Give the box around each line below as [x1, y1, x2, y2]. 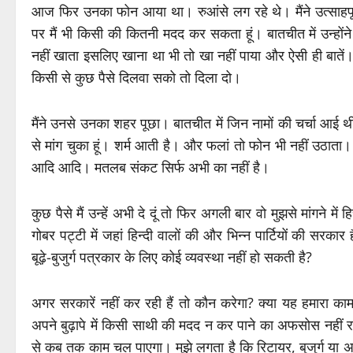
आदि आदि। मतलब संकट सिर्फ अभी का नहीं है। [32, 158, 269, 177]
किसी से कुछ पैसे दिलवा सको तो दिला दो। [32, 68, 241, 87]
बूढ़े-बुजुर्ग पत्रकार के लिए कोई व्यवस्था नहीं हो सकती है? [32, 247, 312, 267]
